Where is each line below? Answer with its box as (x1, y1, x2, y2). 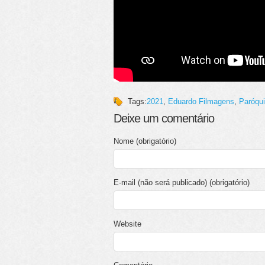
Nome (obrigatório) (114, 137, 176, 146)
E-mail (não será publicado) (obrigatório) (114, 178, 250, 187)
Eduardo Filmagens (168, 97, 234, 106)
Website (114, 219, 141, 228)
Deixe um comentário (114, 112, 214, 125)
